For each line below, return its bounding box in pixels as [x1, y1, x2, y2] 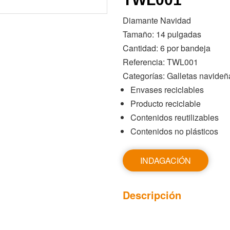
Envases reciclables [130, 84, 204, 96]
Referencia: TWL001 [123, 56, 198, 68]
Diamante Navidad [123, 14, 191, 27]
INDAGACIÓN [140, 155, 191, 167]
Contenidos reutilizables [130, 111, 219, 124]
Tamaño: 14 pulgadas [123, 28, 201, 41]
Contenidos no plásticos [130, 125, 218, 138]
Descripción [123, 187, 181, 203]
